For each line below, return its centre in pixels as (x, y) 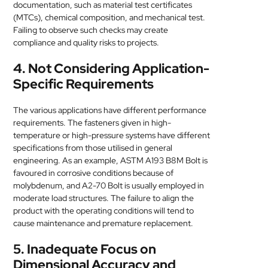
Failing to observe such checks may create (91, 30)
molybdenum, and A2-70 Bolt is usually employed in (109, 185)
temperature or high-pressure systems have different (112, 135)
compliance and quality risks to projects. (86, 42)
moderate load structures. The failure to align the (104, 198)
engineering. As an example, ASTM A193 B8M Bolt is (111, 160)
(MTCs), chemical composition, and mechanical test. (109, 17)
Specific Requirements (84, 84)
